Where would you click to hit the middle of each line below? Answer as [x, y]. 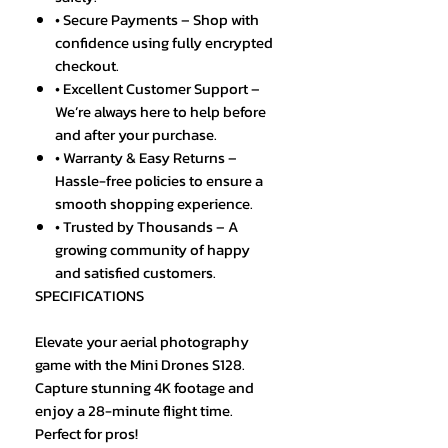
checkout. [87, 66]
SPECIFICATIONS [89, 296]
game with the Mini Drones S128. [140, 365]
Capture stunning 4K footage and [144, 388]
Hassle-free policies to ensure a [159, 181]
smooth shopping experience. [154, 204]
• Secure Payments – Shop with [157, 20]
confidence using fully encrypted [164, 43]
